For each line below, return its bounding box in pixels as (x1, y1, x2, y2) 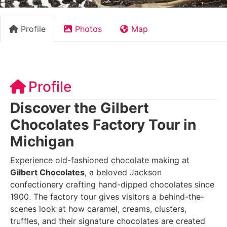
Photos (75, 24, 102, 34)
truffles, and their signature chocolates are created (10, 215, 205, 226)
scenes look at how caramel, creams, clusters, (10, 203, 186, 214)
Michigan (10, 132, 74, 150)
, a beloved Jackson (85, 167, 162, 177)
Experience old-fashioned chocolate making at (10, 155, 190, 165)
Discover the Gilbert (10, 99, 149, 117)
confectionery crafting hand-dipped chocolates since (10, 179, 214, 190)
